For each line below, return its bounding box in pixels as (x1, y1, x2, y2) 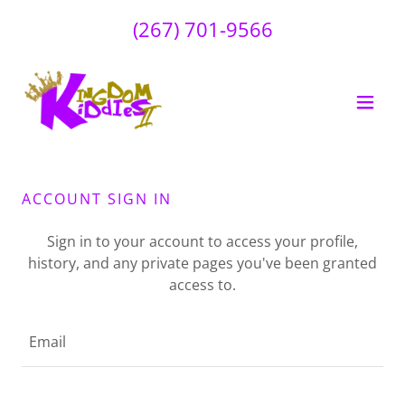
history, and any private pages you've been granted (28, 253, 377, 273)
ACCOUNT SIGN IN (22, 189, 172, 209)
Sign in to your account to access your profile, (47, 231, 358, 251)
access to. (169, 275, 236, 295)
